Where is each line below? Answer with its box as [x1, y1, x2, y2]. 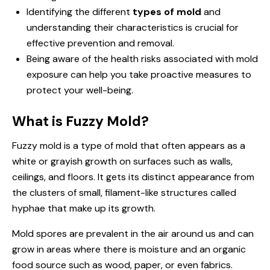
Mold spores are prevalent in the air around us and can [12, 227, 254, 240]
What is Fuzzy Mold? [12, 111, 149, 130]
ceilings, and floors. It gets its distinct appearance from [12, 170, 254, 183]
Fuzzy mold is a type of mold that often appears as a [12, 139, 245, 152]
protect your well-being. [27, 83, 133, 96]
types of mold [133, 5, 201, 18]
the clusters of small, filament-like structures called [12, 186, 236, 199]
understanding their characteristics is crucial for [27, 20, 239, 34]
